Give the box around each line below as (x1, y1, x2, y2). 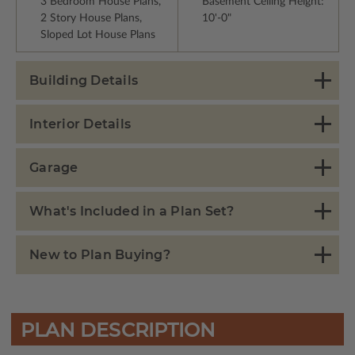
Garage (29, 160, 78, 176)
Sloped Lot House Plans (40, 29, 155, 41)
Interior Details (29, 116, 131, 132)
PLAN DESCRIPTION (20, 319, 216, 342)
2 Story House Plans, (40, 13, 142, 25)
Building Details (29, 73, 138, 89)
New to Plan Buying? (29, 247, 170, 263)
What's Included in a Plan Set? (29, 204, 235, 219)
